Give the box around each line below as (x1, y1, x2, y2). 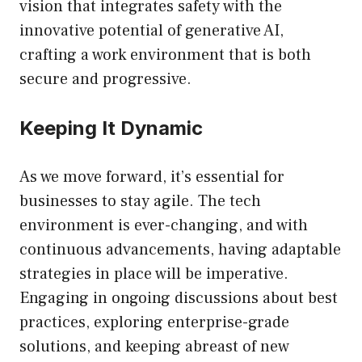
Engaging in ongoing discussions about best (19, 288, 338, 309)
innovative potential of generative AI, (19, 20, 284, 42)
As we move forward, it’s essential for (19, 166, 284, 188)
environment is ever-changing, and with (19, 215, 308, 237)
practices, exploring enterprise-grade (19, 312, 289, 334)
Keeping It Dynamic (19, 116, 203, 141)
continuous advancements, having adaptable (19, 239, 341, 261)
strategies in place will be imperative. (19, 263, 288, 285)
